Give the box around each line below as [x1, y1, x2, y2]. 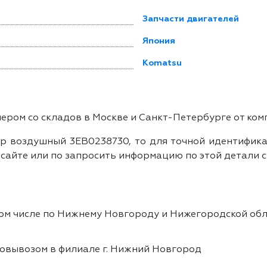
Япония [142, 36, 175, 46]
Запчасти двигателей [142, 14, 239, 24]
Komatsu [142, 58, 182, 69]
